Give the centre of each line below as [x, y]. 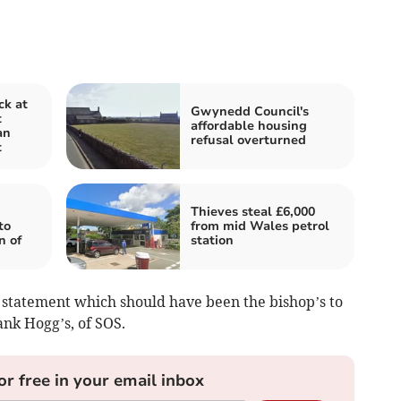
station [212, 240]
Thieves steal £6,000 [253, 211]
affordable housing [249, 125]
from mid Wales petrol [260, 226]
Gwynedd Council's [250, 111]
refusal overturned [248, 140]
